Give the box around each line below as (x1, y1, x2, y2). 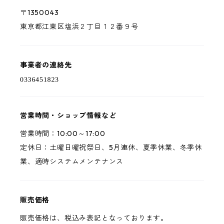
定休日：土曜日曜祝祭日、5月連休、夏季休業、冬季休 (20, 143, 202, 152)
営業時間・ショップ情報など (20, 111, 116, 120)
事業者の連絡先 (20, 60, 72, 69)
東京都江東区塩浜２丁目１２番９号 (20, 22, 138, 31)
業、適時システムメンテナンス (20, 157, 124, 166)
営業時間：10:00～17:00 (20, 129, 105, 138)
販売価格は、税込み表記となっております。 (20, 213, 168, 222)
